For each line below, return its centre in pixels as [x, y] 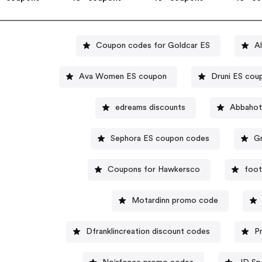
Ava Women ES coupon [123, 76]
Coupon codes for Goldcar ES [153, 45]
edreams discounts [151, 107]
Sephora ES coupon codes [160, 138]
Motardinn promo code [175, 200]
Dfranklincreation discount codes [148, 231]
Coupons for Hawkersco [154, 169]
